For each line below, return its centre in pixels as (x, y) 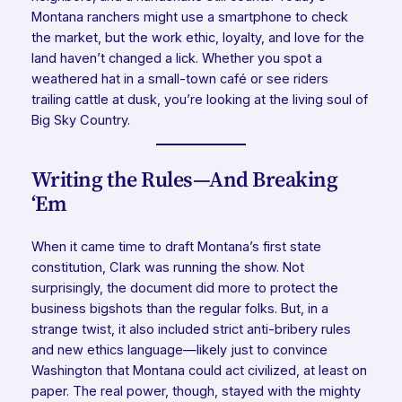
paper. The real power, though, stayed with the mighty (196, 392)
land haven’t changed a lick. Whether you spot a (176, 58)
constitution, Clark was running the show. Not (167, 268)
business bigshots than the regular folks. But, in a (179, 309)
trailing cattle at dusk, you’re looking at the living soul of (199, 99)
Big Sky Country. (80, 120)
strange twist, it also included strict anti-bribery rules (191, 330)
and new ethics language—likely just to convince (179, 350)
